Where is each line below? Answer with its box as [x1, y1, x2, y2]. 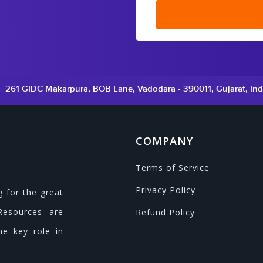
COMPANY [135, 134, 193, 148]
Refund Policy [135, 207, 195, 218]
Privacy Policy [135, 184, 195, 195]
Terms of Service [135, 162, 210, 173]
